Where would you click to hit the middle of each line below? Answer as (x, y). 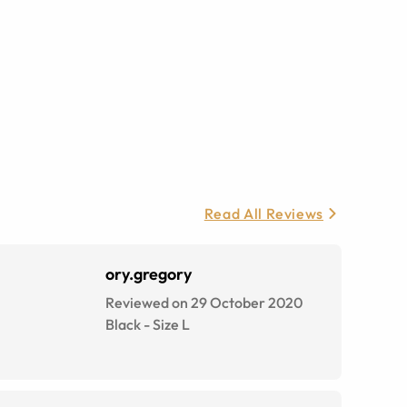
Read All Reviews (263, 214)
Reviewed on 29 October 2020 (204, 303)
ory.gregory (149, 274)
